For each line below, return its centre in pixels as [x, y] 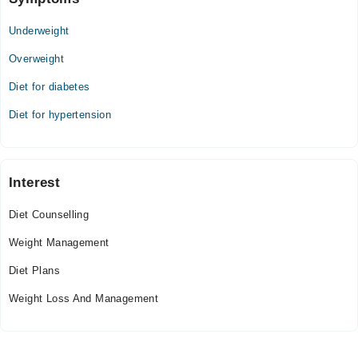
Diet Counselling [49, 215]
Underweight [39, 31]
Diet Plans [34, 270]
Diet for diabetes [50, 87]
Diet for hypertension [60, 115]
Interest [35, 183]
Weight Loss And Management [84, 298]
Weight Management [59, 243]
